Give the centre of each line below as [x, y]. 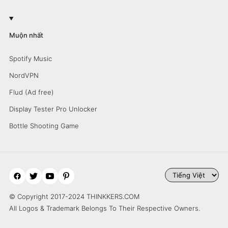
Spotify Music [30, 59]
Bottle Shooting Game [44, 126]
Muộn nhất [26, 35]
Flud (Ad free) [31, 92]
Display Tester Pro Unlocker [53, 109]
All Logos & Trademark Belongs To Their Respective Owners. [104, 208]
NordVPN [24, 75]
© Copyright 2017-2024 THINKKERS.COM [74, 196]
